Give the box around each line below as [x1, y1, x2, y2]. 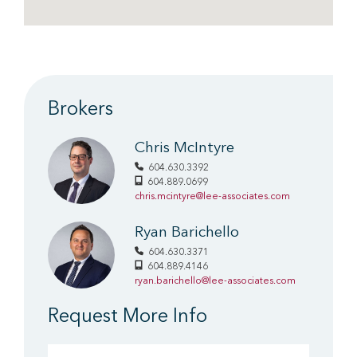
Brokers [48, 100, 113, 120]
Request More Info [48, 307, 207, 327]
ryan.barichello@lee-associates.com [135, 276, 296, 286]
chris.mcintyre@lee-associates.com [135, 191, 290, 202]
